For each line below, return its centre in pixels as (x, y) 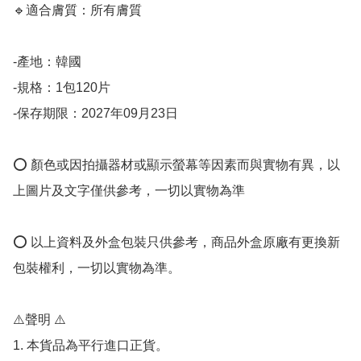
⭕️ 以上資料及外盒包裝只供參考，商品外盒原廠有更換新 (176, 242)
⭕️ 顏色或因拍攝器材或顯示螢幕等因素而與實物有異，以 (176, 164)
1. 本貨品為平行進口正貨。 (91, 345)
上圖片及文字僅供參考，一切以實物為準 (129, 190)
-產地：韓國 (47, 61)
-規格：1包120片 (62, 87)
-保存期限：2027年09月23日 (97, 113)
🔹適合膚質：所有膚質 (77, 10)
